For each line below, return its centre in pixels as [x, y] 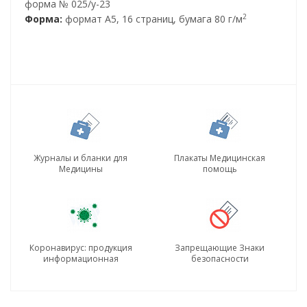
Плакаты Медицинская [220, 158]
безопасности [220, 259]
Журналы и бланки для [81, 158]
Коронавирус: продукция [81, 248]
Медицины [81, 169]
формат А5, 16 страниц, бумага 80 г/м [152, 19]
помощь [220, 169]
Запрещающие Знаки [220, 248]
